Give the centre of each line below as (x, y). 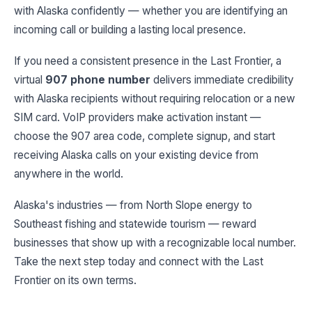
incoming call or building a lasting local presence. (130, 29)
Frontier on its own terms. (75, 280)
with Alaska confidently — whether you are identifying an (151, 10)
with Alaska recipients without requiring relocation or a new (155, 98)
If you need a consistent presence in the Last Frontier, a (148, 61)
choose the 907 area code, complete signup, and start (145, 136)
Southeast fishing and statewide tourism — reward (135, 224)
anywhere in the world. (69, 173)
